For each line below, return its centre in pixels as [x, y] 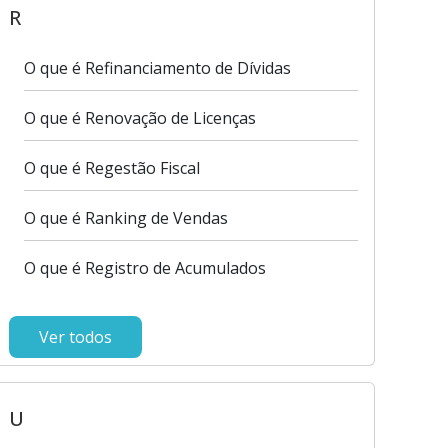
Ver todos [75, 337]
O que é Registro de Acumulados [144, 268]
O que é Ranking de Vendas [125, 218]
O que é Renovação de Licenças [139, 118]
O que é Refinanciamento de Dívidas [157, 68]
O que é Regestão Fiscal [111, 168]
